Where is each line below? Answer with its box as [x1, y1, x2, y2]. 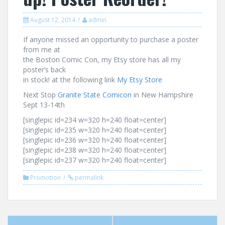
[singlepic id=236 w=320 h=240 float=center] [23, 135, 166, 145]
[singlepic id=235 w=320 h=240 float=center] [23, 125, 166, 135]
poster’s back [23, 65, 66, 74]
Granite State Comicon [58, 90, 132, 99]
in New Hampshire [132, 90, 193, 99]
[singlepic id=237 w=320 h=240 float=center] [23, 155, 166, 165]
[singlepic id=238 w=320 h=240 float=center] [23, 145, 166, 155]
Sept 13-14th [23, 100, 65, 109]
